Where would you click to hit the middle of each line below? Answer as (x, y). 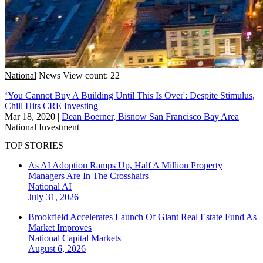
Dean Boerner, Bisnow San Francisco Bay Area (150, 116)
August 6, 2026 (57, 249)
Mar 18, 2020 (30, 116)
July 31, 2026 (53, 197)
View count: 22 (91, 75)
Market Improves (60, 228)
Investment (59, 127)
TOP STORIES (34, 146)
